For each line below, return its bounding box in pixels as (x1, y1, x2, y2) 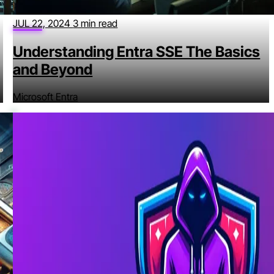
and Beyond (13, 61, 93, 79)
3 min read (73, 17, 118, 30)
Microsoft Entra (13, 91, 78, 103)
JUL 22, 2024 (13, 17, 73, 30)
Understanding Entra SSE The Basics (13, 43, 261, 61)
